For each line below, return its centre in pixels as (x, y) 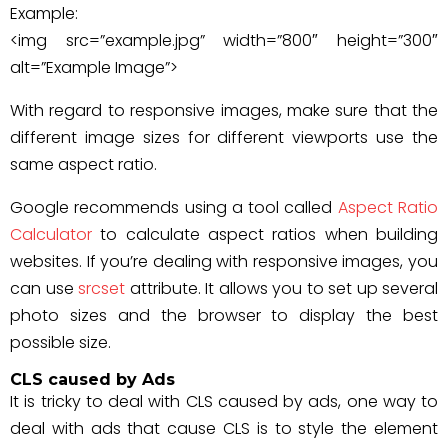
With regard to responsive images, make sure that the (224, 110)
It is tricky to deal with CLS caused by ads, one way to (224, 401)
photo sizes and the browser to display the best (224, 315)
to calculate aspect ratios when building (265, 234)
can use (44, 288)
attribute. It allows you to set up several (281, 288)
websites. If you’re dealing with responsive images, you (224, 261)
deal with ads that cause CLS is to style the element (224, 428)
